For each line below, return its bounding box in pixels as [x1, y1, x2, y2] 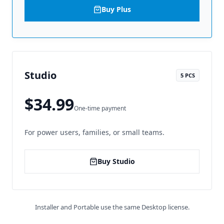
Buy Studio [97, 156, 135, 166]
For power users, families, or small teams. [24, 127, 164, 137]
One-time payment [74, 103, 126, 112]
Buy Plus [101, 4, 131, 14]
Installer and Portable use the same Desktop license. [34, 202, 189, 211]
